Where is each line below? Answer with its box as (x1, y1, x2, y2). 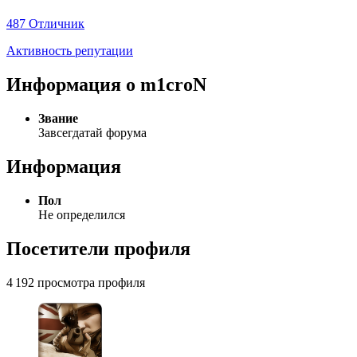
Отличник (29, 17, 84, 31)
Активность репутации (6, 44, 133, 58)
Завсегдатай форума (38, 126, 147, 140)
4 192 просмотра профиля (6, 275, 145, 289)
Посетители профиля (6, 237, 190, 259)
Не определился (38, 207, 125, 222)
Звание (38, 112, 78, 126)
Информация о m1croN (6, 74, 206, 96)
